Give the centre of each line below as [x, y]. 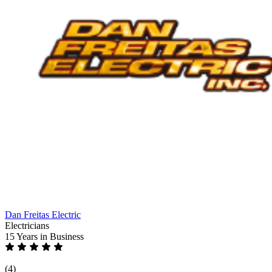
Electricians [27, 225]
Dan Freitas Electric [43, 214]
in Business [62, 236]
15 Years [22, 236]
